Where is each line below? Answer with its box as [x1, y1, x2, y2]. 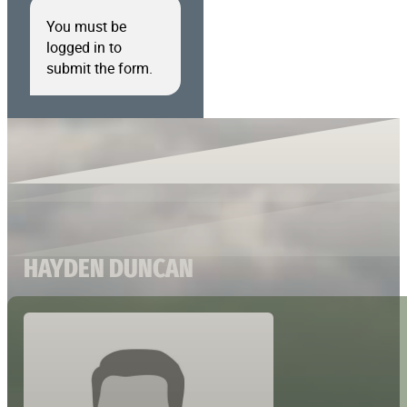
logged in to [45, 36, 122, 57]
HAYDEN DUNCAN [24, 251, 194, 284]
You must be [45, 15, 126, 36]
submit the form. [45, 57, 153, 78]
